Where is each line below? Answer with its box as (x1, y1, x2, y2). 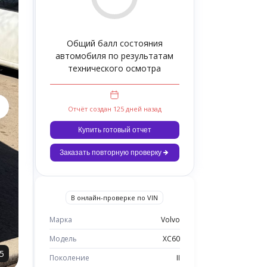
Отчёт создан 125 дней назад (67, 104, 162, 113)
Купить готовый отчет (77, 125, 151, 134)
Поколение (49, 253, 89, 263)
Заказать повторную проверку (59, 148, 162, 157)
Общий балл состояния (66, 38, 163, 49)
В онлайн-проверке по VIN (71, 193, 158, 202)
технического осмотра (68, 63, 161, 74)
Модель (49, 234, 77, 244)
